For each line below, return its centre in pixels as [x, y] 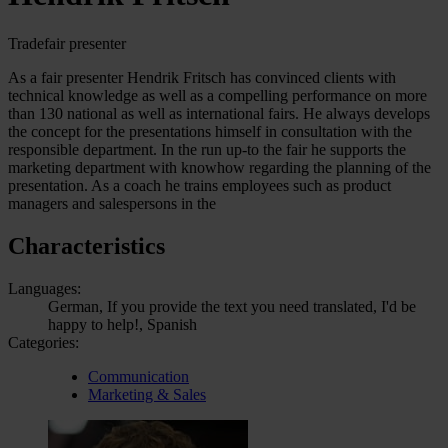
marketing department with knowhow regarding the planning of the [219, 167]
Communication [138, 376]
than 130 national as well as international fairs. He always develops [219, 113]
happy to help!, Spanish [122, 324]
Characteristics [86, 245]
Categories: [43, 342]
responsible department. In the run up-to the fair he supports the [207, 149]
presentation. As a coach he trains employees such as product [199, 185]
